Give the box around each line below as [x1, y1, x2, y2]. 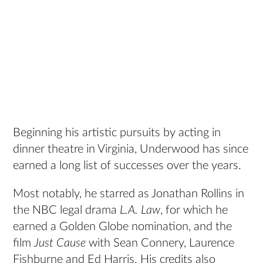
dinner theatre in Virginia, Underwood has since [13, 143, 249, 156]
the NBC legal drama [13, 204, 120, 217]
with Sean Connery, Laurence [86, 237, 235, 249]
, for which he [160, 204, 228, 217]
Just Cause [34, 237, 86, 249]
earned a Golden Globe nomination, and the [13, 221, 232, 233]
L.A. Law [120, 204, 161, 217]
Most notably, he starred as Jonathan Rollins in [13, 188, 245, 200]
